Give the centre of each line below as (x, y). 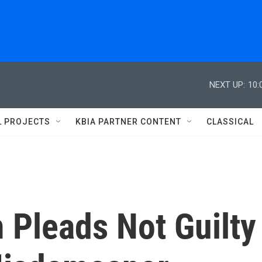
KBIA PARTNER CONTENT (128, 122)
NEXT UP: (227, 85)
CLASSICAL (230, 122)
